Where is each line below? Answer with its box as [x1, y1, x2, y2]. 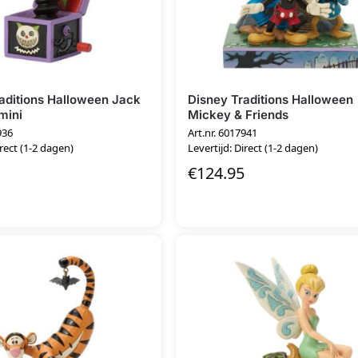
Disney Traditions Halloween [188, 91, 354, 107]
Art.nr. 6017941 [188, 125, 258, 141]
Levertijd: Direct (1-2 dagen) [188, 141, 319, 156]
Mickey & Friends [188, 106, 289, 122]
